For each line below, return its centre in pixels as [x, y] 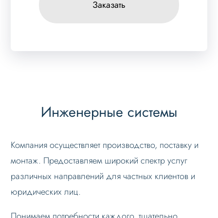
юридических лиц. [46, 192]
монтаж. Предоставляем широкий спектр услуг [99, 161]
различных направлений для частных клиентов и [103, 176]
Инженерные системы [109, 112]
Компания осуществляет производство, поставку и [105, 145]
